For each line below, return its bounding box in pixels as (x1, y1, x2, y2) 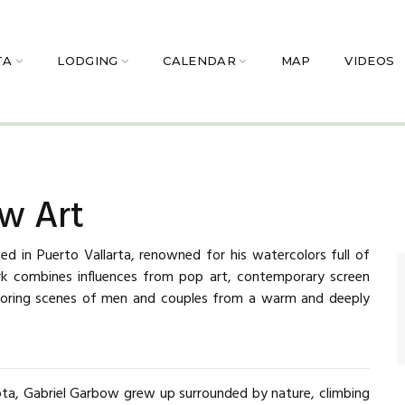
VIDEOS (344, 53, 395, 69)
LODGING (57, 53, 118, 69)
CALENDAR (163, 53, 236, 69)
